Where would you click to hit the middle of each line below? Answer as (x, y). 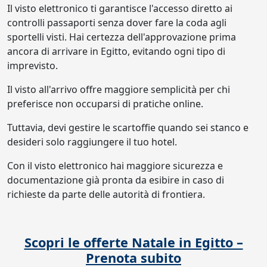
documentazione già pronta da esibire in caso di (116, 180)
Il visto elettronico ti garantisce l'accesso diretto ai (120, 8)
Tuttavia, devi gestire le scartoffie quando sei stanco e (128, 128)
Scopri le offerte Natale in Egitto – (133, 242)
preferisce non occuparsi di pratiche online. (106, 104)
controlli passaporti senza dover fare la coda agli (117, 23)
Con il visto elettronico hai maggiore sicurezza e (115, 166)
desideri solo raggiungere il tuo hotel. (92, 142)
